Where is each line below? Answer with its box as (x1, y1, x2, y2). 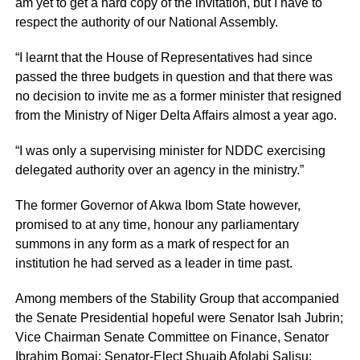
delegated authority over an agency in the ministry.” (14, 162, 304, 177)
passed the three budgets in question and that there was (14, 69, 333, 84)
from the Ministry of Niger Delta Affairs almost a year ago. (14, 108, 337, 122)
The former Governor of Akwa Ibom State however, (14, 198, 301, 212)
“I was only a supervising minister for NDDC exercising (14, 143, 325, 157)
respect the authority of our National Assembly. (14, 14, 278, 29)
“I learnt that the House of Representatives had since (14, 50, 313, 64)
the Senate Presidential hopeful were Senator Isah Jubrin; (14, 310, 343, 325)
